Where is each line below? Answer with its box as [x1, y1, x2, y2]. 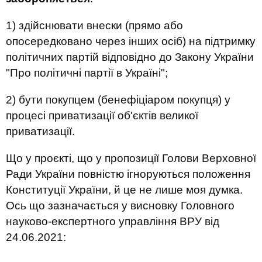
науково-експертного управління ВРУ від [6, 215, 219, 227]
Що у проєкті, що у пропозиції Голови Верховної [6, 152, 256, 164]
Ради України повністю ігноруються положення [6, 168, 250, 180]
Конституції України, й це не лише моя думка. [6, 184, 243, 196]
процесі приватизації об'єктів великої [6, 109, 198, 122]
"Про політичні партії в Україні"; [6, 67, 168, 79]
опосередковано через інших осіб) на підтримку [6, 35, 256, 47]
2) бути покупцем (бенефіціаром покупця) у [6, 94, 230, 106]
